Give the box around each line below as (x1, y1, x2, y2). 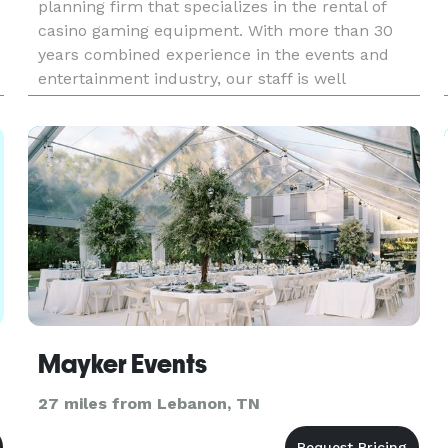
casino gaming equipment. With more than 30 (37, 21, 393, 40)
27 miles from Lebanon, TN (37, 394, 260, 413)
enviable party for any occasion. (37, 117, 282, 136)
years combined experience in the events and (37, 45, 389, 64)
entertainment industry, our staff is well (37, 69, 345, 88)
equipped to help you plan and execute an (37, 93, 367, 112)
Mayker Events (37, 349, 207, 379)
